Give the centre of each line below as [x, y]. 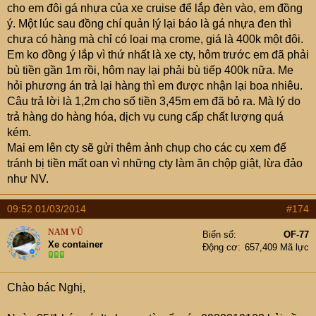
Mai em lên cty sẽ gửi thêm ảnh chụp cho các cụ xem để [147, 148]
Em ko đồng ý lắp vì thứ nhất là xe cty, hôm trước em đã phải [158, 55]
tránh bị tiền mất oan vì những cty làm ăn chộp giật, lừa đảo [155, 163]
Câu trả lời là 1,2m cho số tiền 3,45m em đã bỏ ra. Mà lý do [154, 101]
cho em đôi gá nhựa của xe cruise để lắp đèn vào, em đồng [155, 8]
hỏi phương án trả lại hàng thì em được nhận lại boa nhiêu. [155, 86]
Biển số [218, 235]
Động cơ [220, 247]
